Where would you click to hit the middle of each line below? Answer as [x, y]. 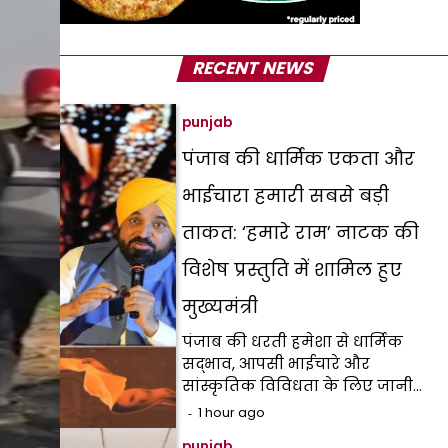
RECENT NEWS [254, 68]
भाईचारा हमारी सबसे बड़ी [286, 195]
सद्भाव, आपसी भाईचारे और [276, 363]
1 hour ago [232, 412]
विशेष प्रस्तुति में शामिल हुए [292, 269]
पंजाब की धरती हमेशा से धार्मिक [293, 341]
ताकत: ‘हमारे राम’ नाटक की [301, 232]
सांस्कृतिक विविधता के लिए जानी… [302, 385]
